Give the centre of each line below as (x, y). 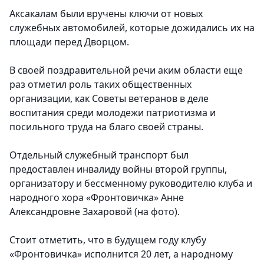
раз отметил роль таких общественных (100, 85)
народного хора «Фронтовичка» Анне (97, 198)
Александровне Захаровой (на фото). (96, 212)
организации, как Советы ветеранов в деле (109, 99)
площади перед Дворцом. (70, 42)
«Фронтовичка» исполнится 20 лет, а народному (121, 254)
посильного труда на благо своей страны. (106, 127)
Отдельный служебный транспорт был (99, 155)
